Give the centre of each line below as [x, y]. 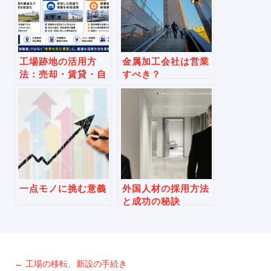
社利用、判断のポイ [63, 87]
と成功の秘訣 [151, 201]
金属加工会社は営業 [166, 61]
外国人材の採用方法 [166, 188]
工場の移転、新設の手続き [76, 263]
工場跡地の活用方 [58, 61]
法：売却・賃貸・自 [63, 74]
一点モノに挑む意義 [63, 188]
